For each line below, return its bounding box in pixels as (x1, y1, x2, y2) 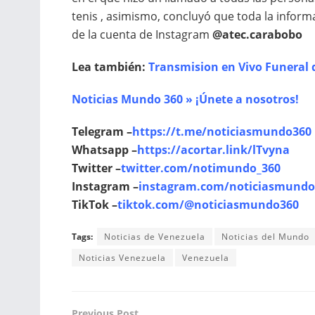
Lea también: (72, 59, 148, 75)
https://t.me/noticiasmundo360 (132, 124, 311, 140)
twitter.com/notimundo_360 (121, 160, 281, 176)
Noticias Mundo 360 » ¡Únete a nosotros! (72, 91, 299, 108)
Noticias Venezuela (79, 252, 166, 264)
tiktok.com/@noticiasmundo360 (117, 197, 299, 213)
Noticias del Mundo (221, 231, 309, 243)
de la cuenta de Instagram (72, 27, 212, 43)
